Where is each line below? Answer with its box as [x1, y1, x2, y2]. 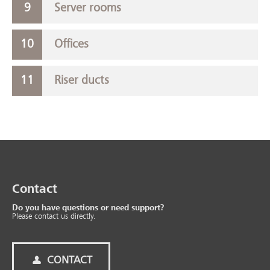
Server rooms [54, 2, 121, 14]
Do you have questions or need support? [12, 204, 164, 213]
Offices [54, 38, 89, 51]
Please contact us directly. [12, 213, 96, 221]
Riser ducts [54, 74, 109, 87]
